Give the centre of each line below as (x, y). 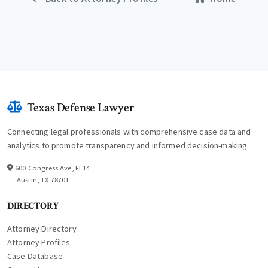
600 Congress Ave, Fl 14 (53, 168)
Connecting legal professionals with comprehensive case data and (129, 132)
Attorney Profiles (39, 243)
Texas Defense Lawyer (80, 108)
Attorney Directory (42, 229)
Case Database (35, 256)
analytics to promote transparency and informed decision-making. (128, 146)
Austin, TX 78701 (43, 180)
